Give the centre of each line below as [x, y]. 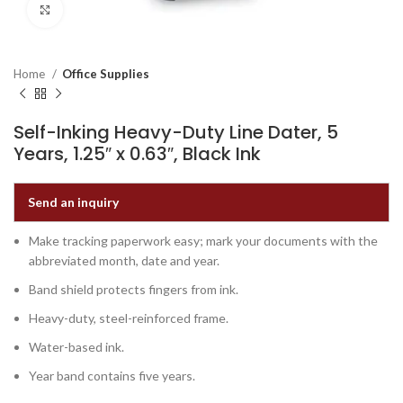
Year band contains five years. [112, 376]
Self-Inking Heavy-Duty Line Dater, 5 [176, 132]
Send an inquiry [73, 202]
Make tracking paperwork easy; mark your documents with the [203, 241]
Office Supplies [106, 74]
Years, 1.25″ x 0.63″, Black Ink [137, 154]
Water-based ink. [76, 347]
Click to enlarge [108, 10]
